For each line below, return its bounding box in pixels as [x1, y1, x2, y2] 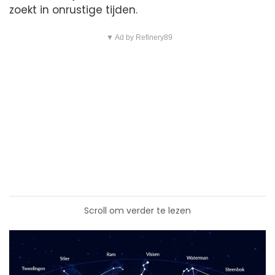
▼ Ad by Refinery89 [106, 33, 172, 42]
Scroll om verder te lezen [84, 204, 191, 217]
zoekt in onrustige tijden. [9, 2, 137, 17]
